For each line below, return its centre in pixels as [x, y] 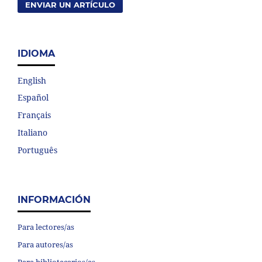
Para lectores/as [46, 227]
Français [34, 115]
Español [33, 98]
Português [37, 150]
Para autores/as [45, 245]
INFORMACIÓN [54, 200]
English [32, 80]
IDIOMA [36, 53]
